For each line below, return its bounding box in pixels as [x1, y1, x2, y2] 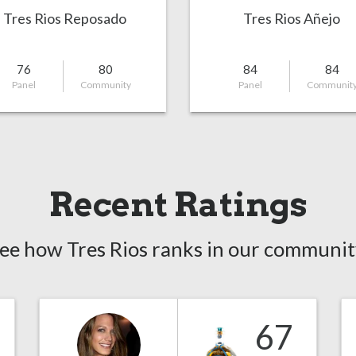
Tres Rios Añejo [242, 10, 340, 27]
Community [79, 79, 131, 91]
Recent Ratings [48, 184, 308, 224]
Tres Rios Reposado [3, 10, 126, 27]
